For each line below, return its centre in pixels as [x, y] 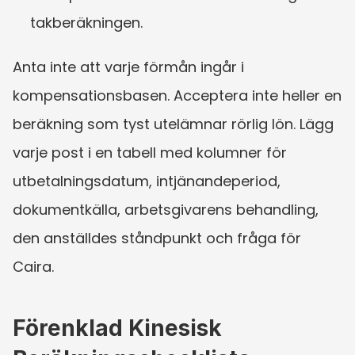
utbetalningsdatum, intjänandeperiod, [147, 181]
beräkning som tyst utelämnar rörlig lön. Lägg [173, 124]
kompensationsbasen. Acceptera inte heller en [177, 95]
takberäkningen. [86, 22]
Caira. [33, 266]
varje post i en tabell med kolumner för [150, 152]
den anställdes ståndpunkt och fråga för [157, 238]
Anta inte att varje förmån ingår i [128, 67]
